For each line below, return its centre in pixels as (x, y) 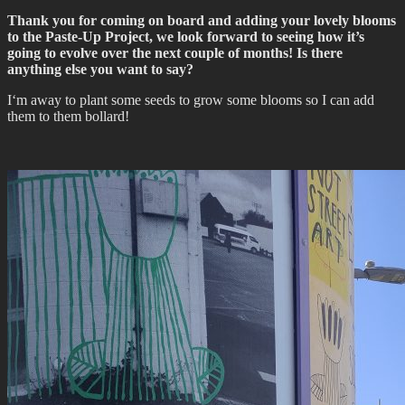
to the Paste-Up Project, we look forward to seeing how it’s (186, 37)
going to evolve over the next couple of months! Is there (175, 53)
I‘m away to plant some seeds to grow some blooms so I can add (191, 100)
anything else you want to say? (100, 70)
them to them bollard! (68, 117)
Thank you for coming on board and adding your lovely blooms (202, 21)
